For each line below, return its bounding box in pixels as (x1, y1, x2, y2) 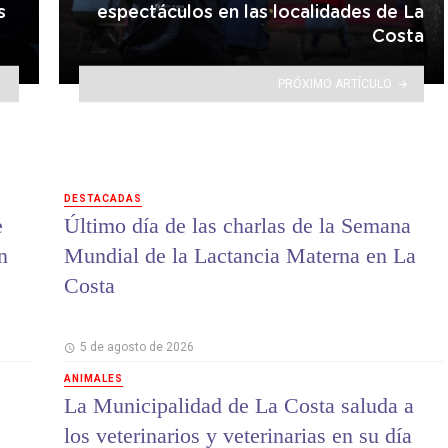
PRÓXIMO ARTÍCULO (278, 76, 393, 91)
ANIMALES (64, 373, 123, 385)
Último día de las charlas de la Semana (64, 213, 411, 239)
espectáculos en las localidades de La (97, 4, 424, 23)
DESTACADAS (64, 192, 142, 204)
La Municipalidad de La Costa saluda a (64, 393, 414, 419)
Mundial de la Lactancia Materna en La (64, 243, 416, 269)
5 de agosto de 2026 (79, 340, 194, 355)
